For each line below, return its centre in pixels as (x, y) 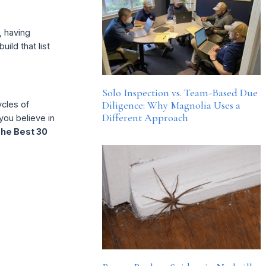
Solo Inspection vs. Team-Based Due (180, 92)
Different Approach (145, 117)
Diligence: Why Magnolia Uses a (171, 105)
